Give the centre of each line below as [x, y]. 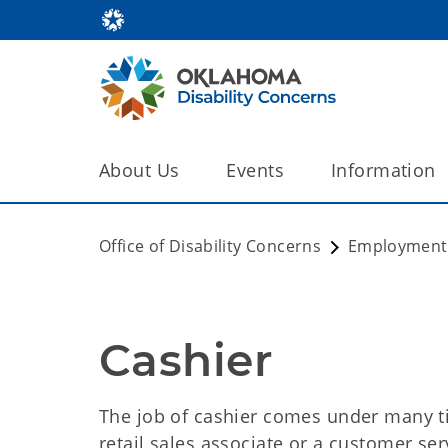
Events [255, 170]
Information [383, 170]
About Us [139, 170]
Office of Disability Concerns [210, 246]
